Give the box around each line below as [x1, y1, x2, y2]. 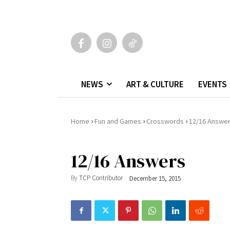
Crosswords [146, 116, 184, 126]
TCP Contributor [79, 174, 123, 183]
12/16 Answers [71, 148, 185, 174]
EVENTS [198, 78, 227, 90]
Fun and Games [94, 116, 141, 126]
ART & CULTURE [126, 78, 184, 90]
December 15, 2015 [129, 174, 181, 183]
